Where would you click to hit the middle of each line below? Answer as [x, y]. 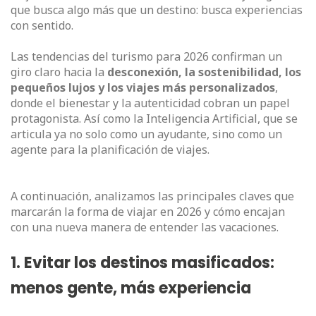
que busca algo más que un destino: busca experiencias [157, 10]
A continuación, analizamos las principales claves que [152, 196]
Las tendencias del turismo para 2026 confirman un [146, 56]
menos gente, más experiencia [131, 288]
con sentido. [42, 25]
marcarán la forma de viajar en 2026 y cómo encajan [148, 212]
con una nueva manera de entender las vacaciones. [145, 227]
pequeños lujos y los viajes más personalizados [143, 87]
